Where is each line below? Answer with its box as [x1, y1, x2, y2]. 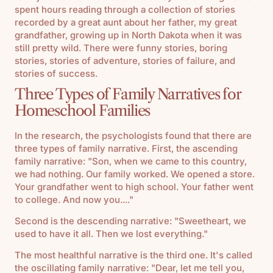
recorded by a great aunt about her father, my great [15, 16, 237, 28]
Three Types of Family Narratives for [15, 85, 241, 103]
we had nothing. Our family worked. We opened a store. [15, 168, 255, 180]
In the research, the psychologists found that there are [15, 129, 252, 141]
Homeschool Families [15, 101, 151, 119]
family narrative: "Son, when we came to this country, [15, 155, 247, 167]
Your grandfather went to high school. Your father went [15, 180, 253, 193]
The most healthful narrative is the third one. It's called [15, 249, 252, 261]
